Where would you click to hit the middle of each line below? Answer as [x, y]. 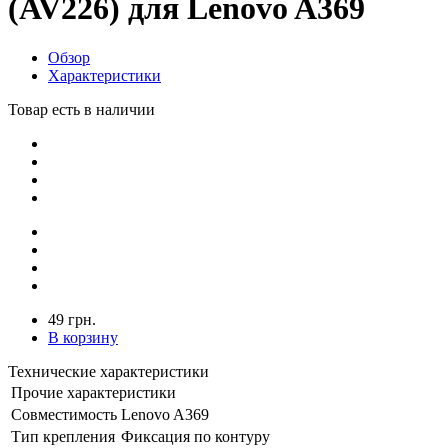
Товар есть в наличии [81, 109]
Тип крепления [63, 436]
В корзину [83, 337]
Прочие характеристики [93, 392]
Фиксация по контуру [195, 436]
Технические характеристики [108, 371]
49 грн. [72, 319]
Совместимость [64, 414]
